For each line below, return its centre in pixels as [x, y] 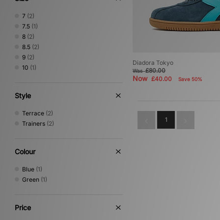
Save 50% [190, 79]
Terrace [33, 113]
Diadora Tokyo [153, 63]
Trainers [34, 124]
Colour [25, 151]
